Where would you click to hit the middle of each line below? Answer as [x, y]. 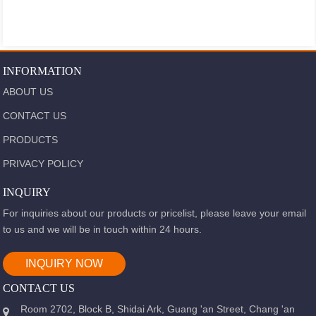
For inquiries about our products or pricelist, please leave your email [155, 213]
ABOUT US [28, 92]
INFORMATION [43, 71]
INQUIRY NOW [65, 264]
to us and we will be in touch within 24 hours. [103, 230]
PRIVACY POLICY [43, 164]
